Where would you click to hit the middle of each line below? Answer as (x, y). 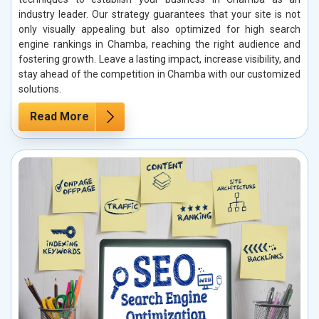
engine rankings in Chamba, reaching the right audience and (159, 45)
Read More (59, 117)
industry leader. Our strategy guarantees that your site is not (159, 15)
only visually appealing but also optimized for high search (159, 30)
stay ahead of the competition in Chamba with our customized (159, 74)
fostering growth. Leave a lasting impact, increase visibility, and (159, 59)
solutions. (40, 89)
